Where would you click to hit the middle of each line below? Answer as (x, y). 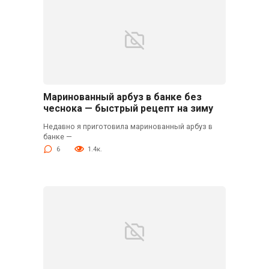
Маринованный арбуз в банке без (122, 97)
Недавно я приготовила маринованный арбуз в (128, 126)
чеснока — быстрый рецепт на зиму (128, 109)
